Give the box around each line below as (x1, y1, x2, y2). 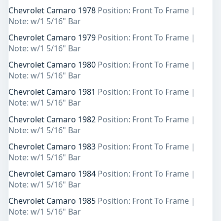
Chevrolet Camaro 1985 (8, 195, 98, 207)
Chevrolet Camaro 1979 (8, 32, 98, 43)
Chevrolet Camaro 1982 (8, 113, 98, 125)
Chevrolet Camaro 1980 (8, 59, 98, 71)
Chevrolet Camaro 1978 (8, 4, 98, 16)
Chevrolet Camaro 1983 (8, 141, 98, 152)
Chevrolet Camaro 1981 (8, 86, 98, 98)
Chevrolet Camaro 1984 (8, 168, 98, 179)
